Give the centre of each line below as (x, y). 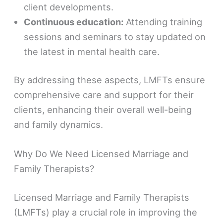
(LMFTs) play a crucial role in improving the (106, 212)
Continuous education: (74, 22)
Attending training (163, 22)
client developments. (69, 7)
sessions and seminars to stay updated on (115, 36)
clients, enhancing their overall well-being (103, 110)
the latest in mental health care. (92, 51)
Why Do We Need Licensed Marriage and (101, 154)
